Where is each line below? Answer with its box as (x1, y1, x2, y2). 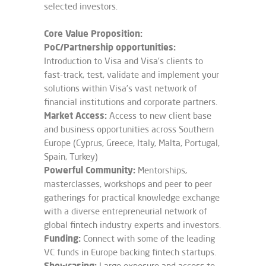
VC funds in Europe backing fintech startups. (44, 246, 216, 258)
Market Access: (44, 109, 107, 121)
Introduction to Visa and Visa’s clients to (44, 55, 203, 66)
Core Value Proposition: (44, 27, 142, 39)
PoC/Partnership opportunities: (44, 41, 176, 53)
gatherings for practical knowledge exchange (44, 192, 220, 203)
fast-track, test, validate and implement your (44, 69, 219, 80)
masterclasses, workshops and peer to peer (44, 178, 212, 189)
